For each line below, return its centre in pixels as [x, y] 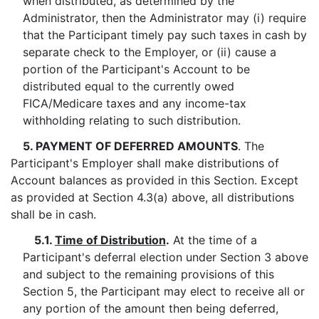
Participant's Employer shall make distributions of [145, 163]
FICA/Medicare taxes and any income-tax [134, 103]
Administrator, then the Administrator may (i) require [164, 18]
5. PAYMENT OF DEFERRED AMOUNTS [130, 146]
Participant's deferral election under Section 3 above [165, 257]
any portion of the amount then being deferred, [150, 308]
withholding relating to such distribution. [131, 120]
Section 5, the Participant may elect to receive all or [163, 291]
